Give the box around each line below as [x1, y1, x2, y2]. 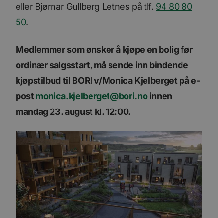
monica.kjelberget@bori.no [36, 91, 148, 101]
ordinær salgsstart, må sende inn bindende [16, 59, 188, 70]
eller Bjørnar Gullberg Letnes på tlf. [16, 1, 156, 12]
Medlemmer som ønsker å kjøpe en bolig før [16, 44, 193, 54]
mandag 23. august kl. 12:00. [16, 106, 131, 117]
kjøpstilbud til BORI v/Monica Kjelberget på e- [16, 75, 200, 86]
